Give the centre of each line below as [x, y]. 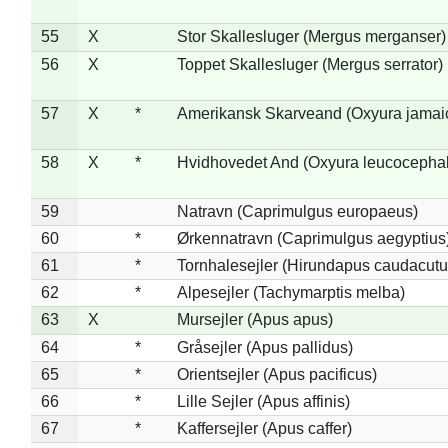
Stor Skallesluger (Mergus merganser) [311, 36]
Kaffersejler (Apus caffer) [264, 428]
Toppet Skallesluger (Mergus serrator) [309, 64]
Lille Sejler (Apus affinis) [263, 401]
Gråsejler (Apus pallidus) [264, 347]
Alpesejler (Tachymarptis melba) [290, 292]
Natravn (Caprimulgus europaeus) [297, 211]
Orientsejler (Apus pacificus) [276, 374]
